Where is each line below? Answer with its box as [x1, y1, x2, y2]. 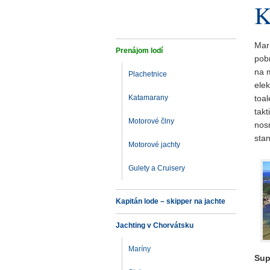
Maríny [128, 245, 151, 253]
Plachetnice [128, 70, 167, 78]
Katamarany [128, 93, 168, 102]
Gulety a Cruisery [128, 164, 185, 172]
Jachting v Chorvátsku [116, 221, 193, 230]
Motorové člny [128, 117, 174, 125]
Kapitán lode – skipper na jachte [116, 197, 225, 206]
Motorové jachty [128, 140, 180, 149]
